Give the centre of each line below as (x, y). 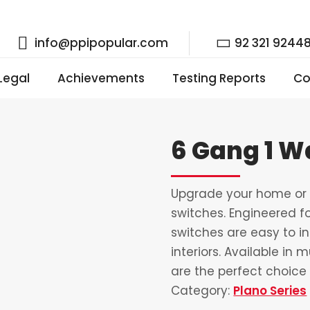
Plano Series (270, 291)
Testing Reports (219, 78)
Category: (202, 291)
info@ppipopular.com (100, 43)
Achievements (101, 78)
